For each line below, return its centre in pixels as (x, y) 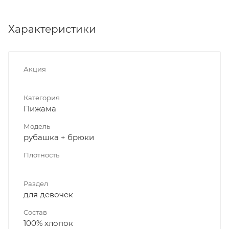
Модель (37, 126)
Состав (35, 212)
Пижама (40, 108)
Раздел (36, 183)
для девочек (48, 194)
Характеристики (52, 29)
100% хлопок (48, 223)
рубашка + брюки (59, 137)
